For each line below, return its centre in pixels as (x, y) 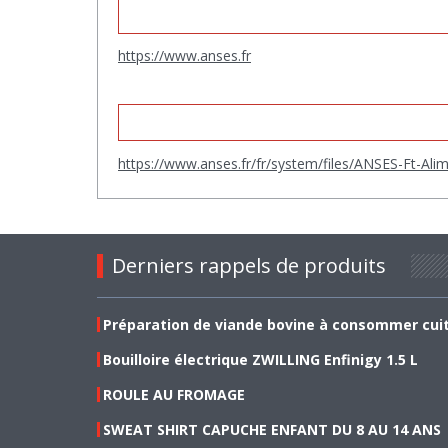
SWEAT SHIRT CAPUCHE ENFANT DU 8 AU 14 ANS (272, 429)
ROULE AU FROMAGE (174, 394)
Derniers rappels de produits (249, 265)
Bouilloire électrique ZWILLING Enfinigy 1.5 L (260, 359)
